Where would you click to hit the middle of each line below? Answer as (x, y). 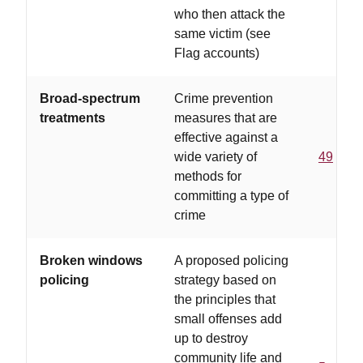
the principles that (225, 299)
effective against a (226, 137)
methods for (208, 176)
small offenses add (228, 319)
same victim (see (222, 34)
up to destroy (211, 338)
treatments (73, 118)
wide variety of (216, 157)
